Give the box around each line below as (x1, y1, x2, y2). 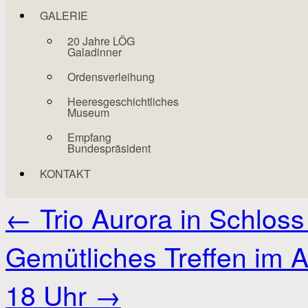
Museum (67, 104, 109, 120)
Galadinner (67, 44, 122, 60)
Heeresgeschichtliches (67, 93, 179, 109)
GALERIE (40, 8, 88, 23)
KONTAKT (40, 166, 91, 181)
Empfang (67, 129, 111, 145)
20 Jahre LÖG (67, 33, 135, 49)
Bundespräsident (67, 140, 151, 156)
